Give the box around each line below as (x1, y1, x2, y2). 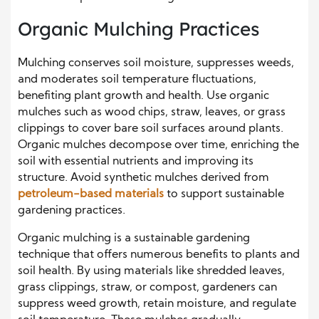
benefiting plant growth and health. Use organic (18, 90, 269, 102)
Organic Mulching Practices (18, 16, 259, 41)
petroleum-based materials (18, 188, 164, 200)
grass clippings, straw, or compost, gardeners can (18, 281, 277, 293)
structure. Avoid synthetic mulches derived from (18, 172, 269, 184)
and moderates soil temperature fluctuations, (18, 73, 256, 85)
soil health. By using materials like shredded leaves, (18, 265, 285, 277)
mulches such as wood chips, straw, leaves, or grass (18, 106, 286, 118)
